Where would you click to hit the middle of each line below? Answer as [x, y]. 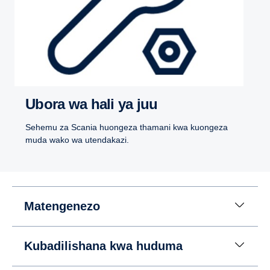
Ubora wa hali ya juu [96, 104]
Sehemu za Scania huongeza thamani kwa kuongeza [127, 127]
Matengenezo [62, 206]
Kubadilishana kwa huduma [103, 246]
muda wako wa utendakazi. [77, 140]
